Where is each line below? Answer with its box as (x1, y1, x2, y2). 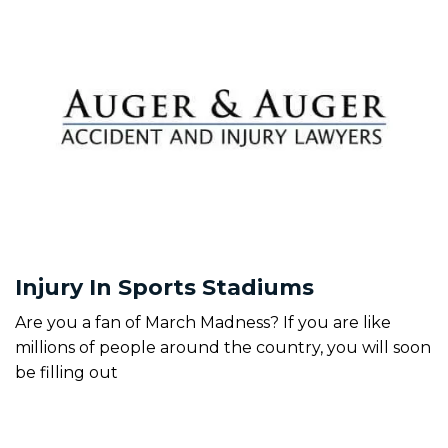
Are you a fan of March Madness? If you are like (15, 312, 391, 332)
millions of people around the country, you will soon (15, 337, 431, 357)
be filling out (15, 362, 118, 382)
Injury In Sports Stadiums (15, 273, 314, 301)
